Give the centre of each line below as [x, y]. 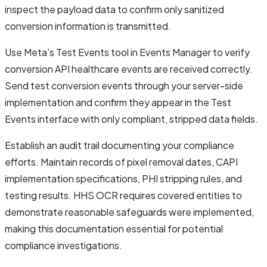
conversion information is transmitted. [88, 26]
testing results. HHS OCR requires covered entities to [123, 195]
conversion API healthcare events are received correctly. [129, 69]
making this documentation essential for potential [114, 228]
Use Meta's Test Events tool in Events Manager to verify [127, 52]
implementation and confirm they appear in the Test [118, 102]
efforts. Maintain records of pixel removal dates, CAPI [121, 162]
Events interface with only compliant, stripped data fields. [131, 119]
